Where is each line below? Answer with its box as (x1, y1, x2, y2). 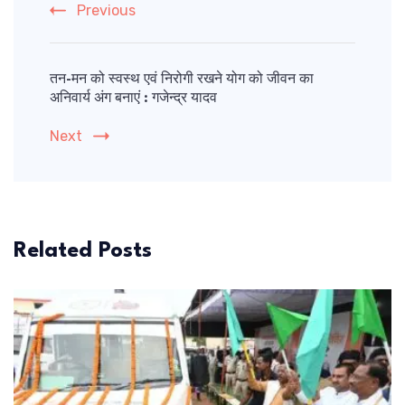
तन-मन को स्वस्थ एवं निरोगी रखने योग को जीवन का (50, 73, 314, 88)
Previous (77, 2, 136, 20)
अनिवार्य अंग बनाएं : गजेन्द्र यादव (50, 92, 217, 107)
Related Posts (14, 240, 152, 263)
